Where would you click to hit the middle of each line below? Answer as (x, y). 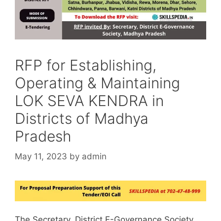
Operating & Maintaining (97, 83)
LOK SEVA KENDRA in (89, 100)
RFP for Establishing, (86, 65)
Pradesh (43, 136)
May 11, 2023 (41, 157)
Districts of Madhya (82, 118)
